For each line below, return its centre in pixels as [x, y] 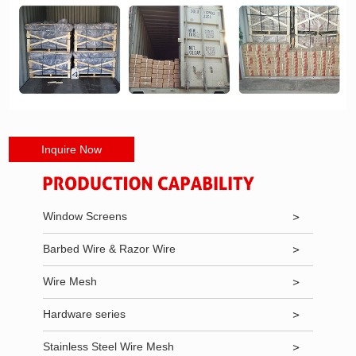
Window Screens [85, 217]
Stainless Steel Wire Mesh [108, 347]
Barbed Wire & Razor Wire [109, 249]
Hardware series [84, 314]
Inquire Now [72, 150]
